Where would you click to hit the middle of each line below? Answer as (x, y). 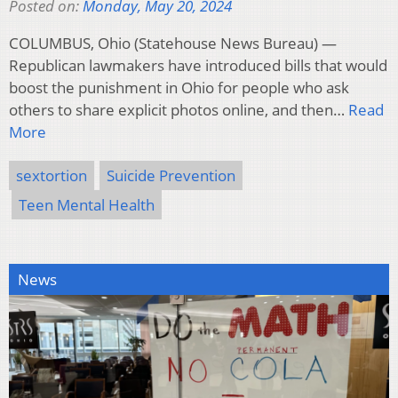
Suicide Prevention (171, 175)
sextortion (52, 175)
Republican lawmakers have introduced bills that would (198, 65)
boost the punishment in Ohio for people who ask (179, 87)
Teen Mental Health (87, 204)
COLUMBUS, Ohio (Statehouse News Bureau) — (173, 43)
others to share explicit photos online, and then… (179, 109)
